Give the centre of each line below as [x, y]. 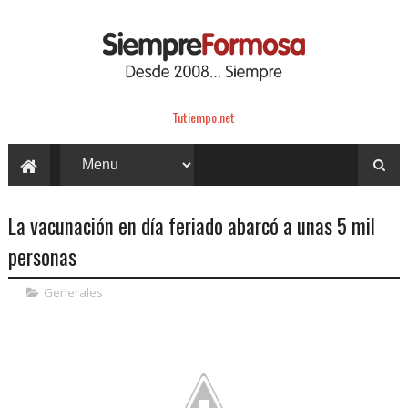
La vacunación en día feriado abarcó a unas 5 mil [191, 225]
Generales [73, 292]
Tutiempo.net [204, 117]
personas [42, 256]
